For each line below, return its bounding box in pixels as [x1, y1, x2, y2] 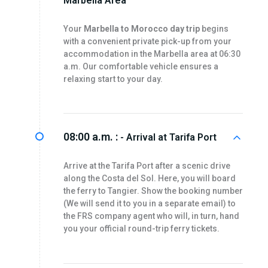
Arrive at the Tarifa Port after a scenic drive [63, 161, 230, 171]
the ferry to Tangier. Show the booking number [63, 186, 243, 196]
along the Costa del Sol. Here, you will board [63, 173, 236, 184]
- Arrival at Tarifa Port [120, 132, 217, 144]
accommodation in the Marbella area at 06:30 [63, 48, 240, 59]
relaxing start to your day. [63, 74, 163, 84]
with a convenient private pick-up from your [63, 36, 232, 46]
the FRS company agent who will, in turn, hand [63, 211, 239, 221]
